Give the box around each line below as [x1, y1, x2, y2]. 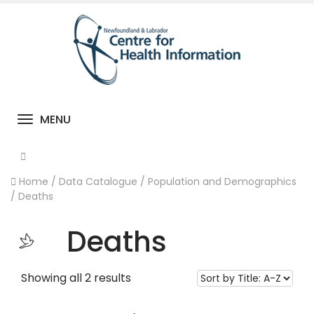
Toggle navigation [157, 111, 285, 131]
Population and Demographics [148, 175, 296, 189]
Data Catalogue [59, 175, 137, 189]
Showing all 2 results [21, 270, 131, 286]
